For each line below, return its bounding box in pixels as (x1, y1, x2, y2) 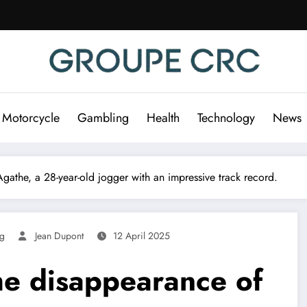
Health (147, 108, 180, 127)
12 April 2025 (113, 228, 170, 243)
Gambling (77, 108, 129, 127)
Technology (197, 108, 255, 127)
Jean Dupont (35, 228, 84, 243)
